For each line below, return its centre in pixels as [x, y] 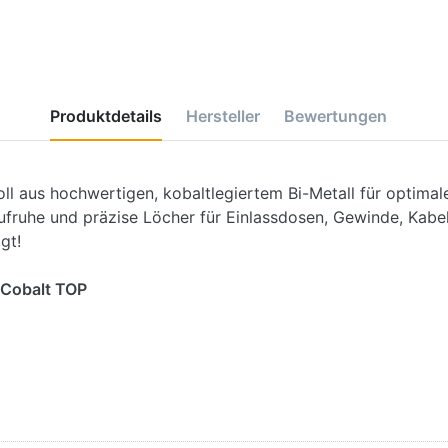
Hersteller [222, 115]
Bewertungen [335, 115]
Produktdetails [105, 115]
